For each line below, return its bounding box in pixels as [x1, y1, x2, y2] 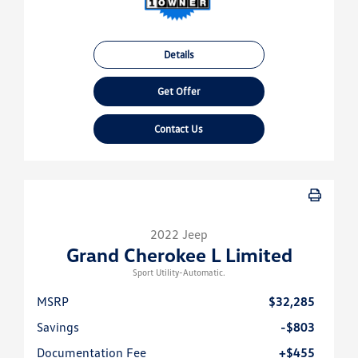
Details [163, 48, 194, 62]
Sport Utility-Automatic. [133, 267, 225, 278]
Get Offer [157, 85, 201, 98]
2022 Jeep [150, 226, 208, 243]
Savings [37, 319, 79, 336]
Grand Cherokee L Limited [66, 243, 292, 267]
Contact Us [154, 122, 204, 136]
